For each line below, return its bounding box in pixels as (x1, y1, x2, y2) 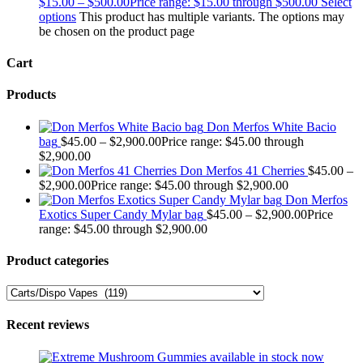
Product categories (6, 253, 109, 267)
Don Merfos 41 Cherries (180, 163, 305, 177)
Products (6, 88, 56, 102)
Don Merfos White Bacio (207, 119, 336, 134)
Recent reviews (6, 318, 89, 332)
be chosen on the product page (39, 23, 194, 38)
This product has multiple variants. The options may (79, 9, 344, 23)
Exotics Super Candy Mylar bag (39, 207, 203, 221)
